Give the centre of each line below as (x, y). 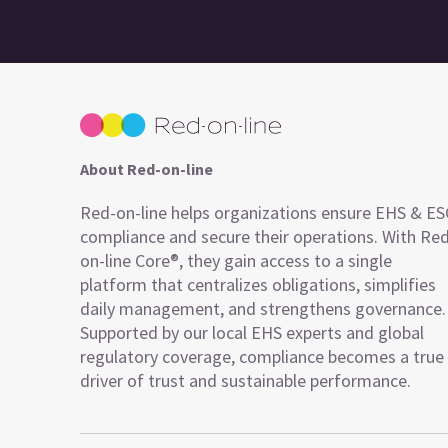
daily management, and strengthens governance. (263, 308)
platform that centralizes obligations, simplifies (258, 284)
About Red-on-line (146, 169)
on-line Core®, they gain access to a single (236, 260)
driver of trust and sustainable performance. (245, 380)
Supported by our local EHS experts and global (252, 332)
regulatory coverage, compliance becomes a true (262, 356)
